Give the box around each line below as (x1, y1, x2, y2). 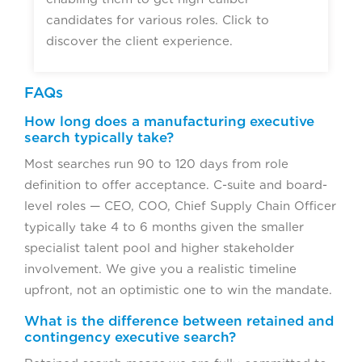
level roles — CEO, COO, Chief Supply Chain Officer (24, 199, 336, 214)
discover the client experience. (46, 34, 233, 49)
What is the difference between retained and (24, 313, 334, 330)
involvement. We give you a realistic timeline (24, 262, 297, 277)
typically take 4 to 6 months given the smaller (24, 220, 304, 235)
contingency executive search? (24, 329, 236, 346)
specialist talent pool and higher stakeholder (24, 241, 294, 256)
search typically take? (24, 129, 174, 146)
